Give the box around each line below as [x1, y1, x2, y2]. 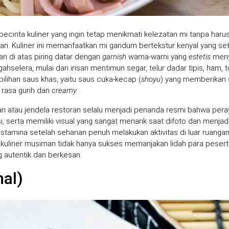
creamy [52, 85, 77, 95]
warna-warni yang [126, 52, 189, 61]
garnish [102, 52, 126, 61]
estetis [189, 52, 211, 61]
